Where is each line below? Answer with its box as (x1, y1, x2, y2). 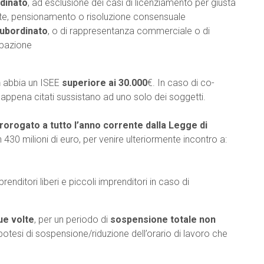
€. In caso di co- (147, 77, 214, 88)
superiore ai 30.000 (62, 77, 147, 88)
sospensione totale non (110, 214, 216, 225)
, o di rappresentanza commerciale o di (48, 25, 210, 37)
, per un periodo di (34, 214, 110, 225)
